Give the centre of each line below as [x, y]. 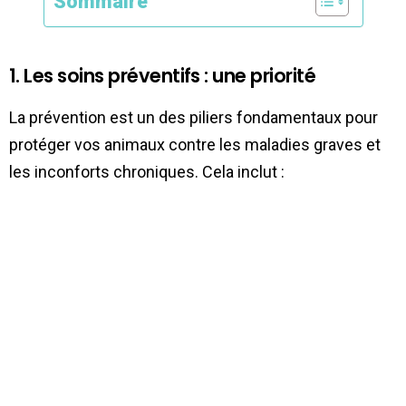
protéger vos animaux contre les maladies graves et [195, 144]
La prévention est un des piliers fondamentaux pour [193, 117]
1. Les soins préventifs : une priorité [163, 75]
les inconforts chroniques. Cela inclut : [147, 171]
